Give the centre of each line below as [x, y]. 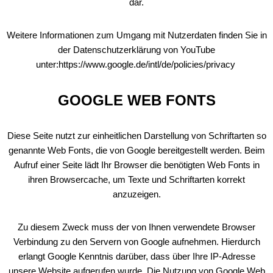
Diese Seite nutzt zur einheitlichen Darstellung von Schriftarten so [136, 136]
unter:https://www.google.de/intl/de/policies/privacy [136, 64]
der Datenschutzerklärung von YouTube [136, 50]
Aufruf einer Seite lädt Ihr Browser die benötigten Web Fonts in [136, 165]
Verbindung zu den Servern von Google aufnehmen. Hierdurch [136, 242]
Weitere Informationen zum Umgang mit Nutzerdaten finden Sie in [136, 35]
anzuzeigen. [136, 194]
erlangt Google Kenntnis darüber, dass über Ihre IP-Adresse [136, 256]
